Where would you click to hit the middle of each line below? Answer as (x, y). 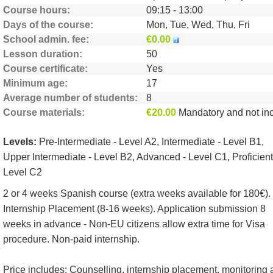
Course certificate (44, 69)
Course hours (35, 10)
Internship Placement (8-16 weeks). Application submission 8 (134, 209)
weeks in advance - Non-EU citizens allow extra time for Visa (134, 224)
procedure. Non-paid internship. (71, 239)
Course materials (42, 112)
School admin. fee (44, 39)
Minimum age (34, 83)
